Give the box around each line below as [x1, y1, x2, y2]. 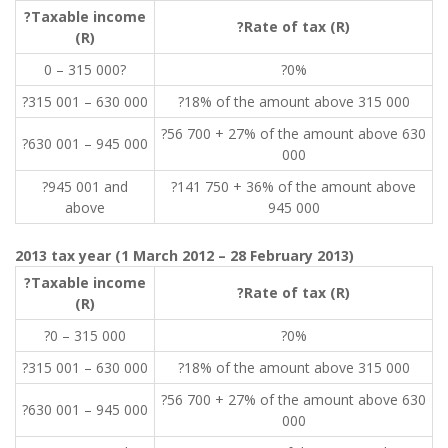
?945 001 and [42, 177, 128, 196]
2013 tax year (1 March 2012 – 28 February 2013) [15, 246, 354, 265]
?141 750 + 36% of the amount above [171, 177, 416, 196]
